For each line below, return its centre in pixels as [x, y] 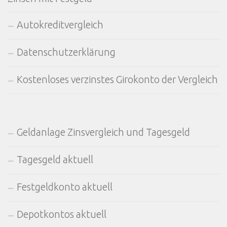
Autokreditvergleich [60, 25]
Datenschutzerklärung [66, 52]
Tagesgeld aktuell [55, 159]
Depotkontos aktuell [62, 214]
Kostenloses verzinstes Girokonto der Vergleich [117, 79]
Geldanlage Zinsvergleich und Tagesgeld [103, 132]
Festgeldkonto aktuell [65, 187]
